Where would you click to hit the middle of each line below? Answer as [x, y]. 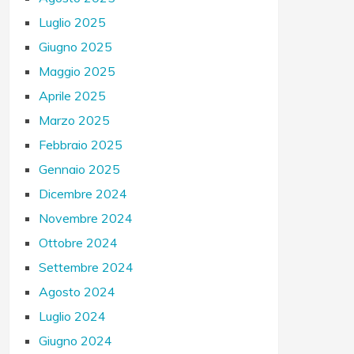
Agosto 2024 [77, 292]
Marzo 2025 [75, 120]
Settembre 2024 [87, 267]
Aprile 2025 [73, 96]
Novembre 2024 [86, 218]
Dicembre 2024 [83, 194]
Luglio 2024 [73, 316]
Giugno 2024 [76, 341]
